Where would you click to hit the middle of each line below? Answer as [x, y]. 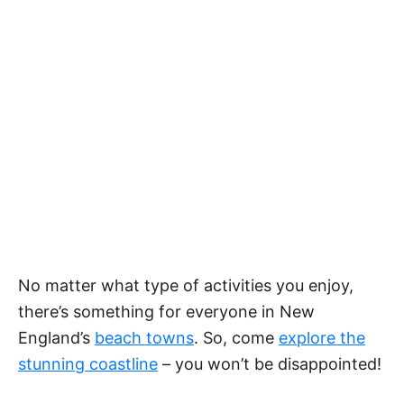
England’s [56, 338]
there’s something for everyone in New [166, 312]
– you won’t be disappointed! [270, 364]
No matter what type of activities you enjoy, [186, 286]
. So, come [236, 338]
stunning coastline [88, 364]
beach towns [144, 338]
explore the [322, 338]
